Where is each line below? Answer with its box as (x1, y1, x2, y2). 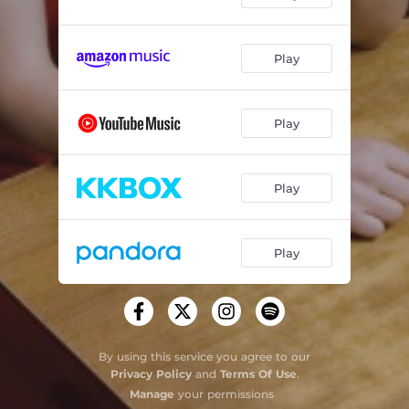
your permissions (174, 387, 274, 401)
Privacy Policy (110, 367, 192, 381)
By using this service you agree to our (99, 350, 310, 363)
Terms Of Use (219, 367, 297, 381)
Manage (130, 387, 174, 401)
